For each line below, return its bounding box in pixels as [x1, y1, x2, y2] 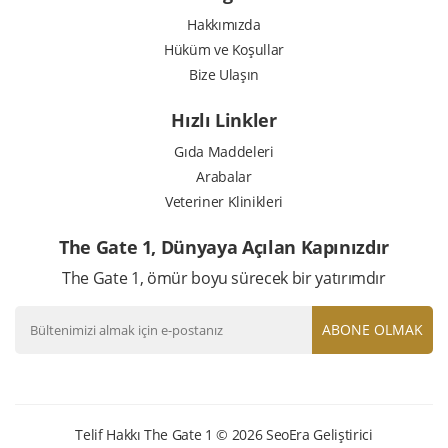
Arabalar [196, 166, 252, 186]
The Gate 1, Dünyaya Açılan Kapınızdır [58, 234, 390, 259]
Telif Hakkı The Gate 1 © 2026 [75, 424, 266, 444]
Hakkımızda [187, 14, 261, 34]
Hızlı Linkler [171, 107, 277, 132]
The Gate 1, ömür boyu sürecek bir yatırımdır [62, 266, 386, 289]
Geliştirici [309, 424, 373, 444]
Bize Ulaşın [188, 64, 260, 84]
